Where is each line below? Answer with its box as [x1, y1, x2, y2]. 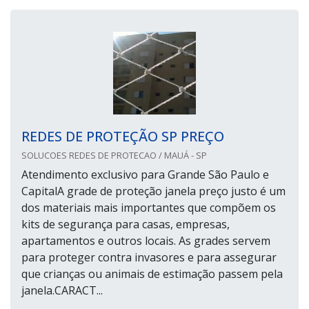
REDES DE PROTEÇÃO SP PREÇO [21, 127, 224, 146]
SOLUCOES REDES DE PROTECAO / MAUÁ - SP [21, 149, 207, 162]
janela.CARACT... [21, 283, 103, 299]
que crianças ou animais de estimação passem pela [21, 266, 283, 282]
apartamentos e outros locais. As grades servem [21, 233, 270, 249]
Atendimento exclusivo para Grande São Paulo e [21, 167, 269, 183]
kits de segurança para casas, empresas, [21, 217, 230, 232]
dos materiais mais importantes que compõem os [21, 200, 276, 216]
